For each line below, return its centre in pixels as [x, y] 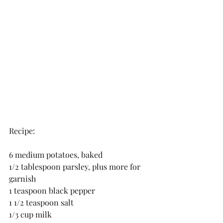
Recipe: [22, 131]
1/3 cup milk [30, 215]
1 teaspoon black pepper [52, 191]
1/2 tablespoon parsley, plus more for [76, 167]
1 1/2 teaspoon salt [41, 203]
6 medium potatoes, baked [56, 155]
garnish [22, 179]
